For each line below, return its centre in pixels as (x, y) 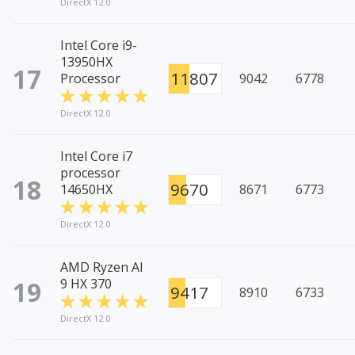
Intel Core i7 (96, 157)
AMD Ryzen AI (102, 267)
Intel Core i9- (99, 46)
